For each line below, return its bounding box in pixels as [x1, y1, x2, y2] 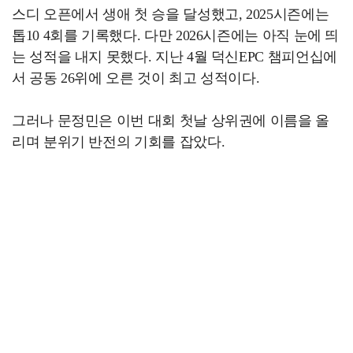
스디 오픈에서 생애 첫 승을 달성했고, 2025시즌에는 [12, 6, 329, 23]
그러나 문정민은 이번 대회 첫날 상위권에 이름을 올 [12, 113, 329, 129]
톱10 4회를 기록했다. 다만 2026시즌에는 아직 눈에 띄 [12, 28, 340, 44]
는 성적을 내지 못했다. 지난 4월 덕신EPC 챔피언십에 [12, 49, 337, 65]
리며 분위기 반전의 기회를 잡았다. [12, 134, 225, 150]
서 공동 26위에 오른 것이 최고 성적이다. [12, 70, 260, 87]
